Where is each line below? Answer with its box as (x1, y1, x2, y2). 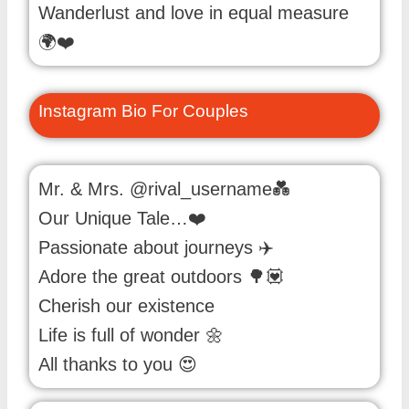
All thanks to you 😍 (38, 353, 197, 374)
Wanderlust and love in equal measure (38, 3, 349, 24)
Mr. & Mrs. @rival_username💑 (38, 178, 290, 199)
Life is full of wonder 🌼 (38, 324, 224, 345)
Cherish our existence (38, 295, 215, 316)
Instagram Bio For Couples (38, 101, 248, 121)
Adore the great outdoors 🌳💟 (38, 266, 284, 287)
